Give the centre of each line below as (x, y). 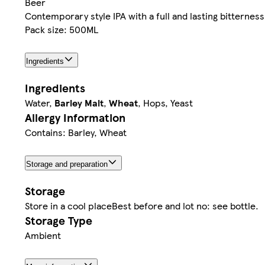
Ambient (43, 235)
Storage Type (59, 220)
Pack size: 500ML (62, 30)
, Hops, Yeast (165, 102)
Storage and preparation (67, 164)
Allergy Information (75, 117)
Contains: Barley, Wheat (76, 132)
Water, (40, 102)
